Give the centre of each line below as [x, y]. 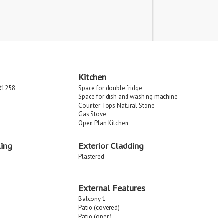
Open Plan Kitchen [103, 123]
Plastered [91, 156]
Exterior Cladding [111, 145]
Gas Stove [92, 114]
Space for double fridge [110, 88]
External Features [112, 188]
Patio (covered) [99, 207]
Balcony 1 [92, 199]
